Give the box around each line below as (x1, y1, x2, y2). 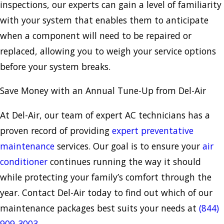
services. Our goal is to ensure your (54, 139, 202, 152)
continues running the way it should (50, 155, 201, 167)
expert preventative (112, 124, 193, 136)
